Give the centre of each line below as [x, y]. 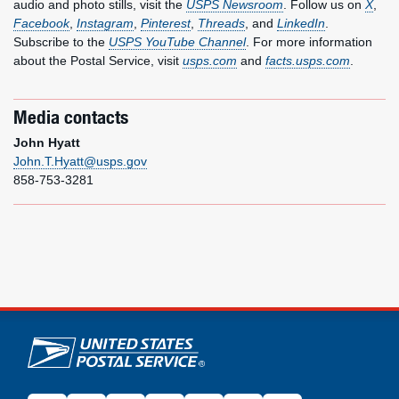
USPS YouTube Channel [177, 42]
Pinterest [166, 23]
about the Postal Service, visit [98, 61]
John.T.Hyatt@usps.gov [80, 161]
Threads [221, 23]
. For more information [309, 42]
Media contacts [71, 117]
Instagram [105, 23]
